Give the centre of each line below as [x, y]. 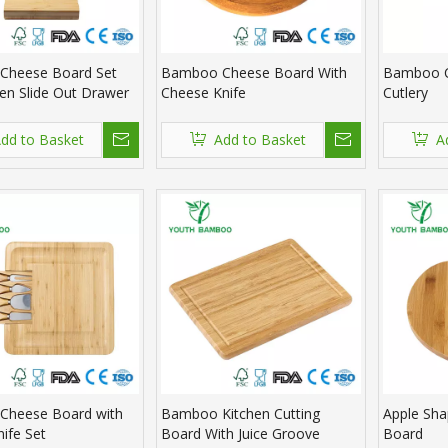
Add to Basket [259, 140]
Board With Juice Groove [240, 434]
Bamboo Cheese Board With [254, 73]
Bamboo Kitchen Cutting [240, 414]
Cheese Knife [203, 93]
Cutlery [405, 93]
